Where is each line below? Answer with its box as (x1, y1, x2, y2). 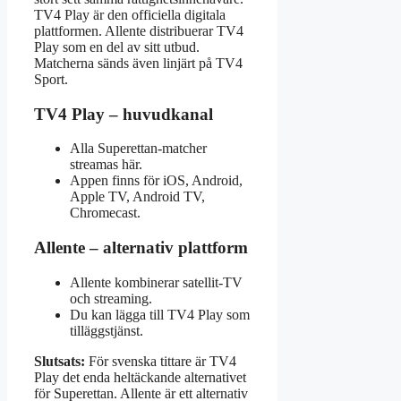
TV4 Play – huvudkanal (34, 104, 213, 124)
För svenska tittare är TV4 (85, 353, 236, 369)
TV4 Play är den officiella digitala (34, 6, 226, 22)
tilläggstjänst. (70, 322, 143, 338)
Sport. (34, 71, 68, 87)
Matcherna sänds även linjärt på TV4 (34, 55, 243, 71)
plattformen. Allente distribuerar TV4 (34, 22, 243, 38)
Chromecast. (70, 205, 141, 221)
